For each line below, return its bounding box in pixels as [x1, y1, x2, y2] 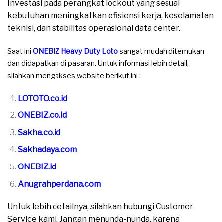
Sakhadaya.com [17, 145, 77, 155]
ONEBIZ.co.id [17, 111, 67, 120]
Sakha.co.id [17, 127, 60, 137]
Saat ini [7, 46, 33, 55]
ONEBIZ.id [17, 162, 56, 171]
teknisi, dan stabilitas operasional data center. [7, 23, 180, 33]
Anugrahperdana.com [17, 179, 101, 189]
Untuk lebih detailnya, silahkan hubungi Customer [7, 202, 193, 212]
